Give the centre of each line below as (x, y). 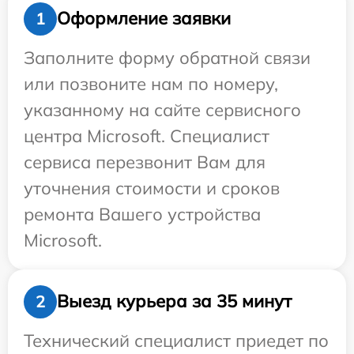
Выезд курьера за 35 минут (174, 301)
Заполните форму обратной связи (167, 57)
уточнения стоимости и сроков (152, 188)
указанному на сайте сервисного (162, 109)
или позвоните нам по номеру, (151, 83)
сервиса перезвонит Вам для (145, 162)
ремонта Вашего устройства (142, 214)
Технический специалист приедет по (176, 340)
